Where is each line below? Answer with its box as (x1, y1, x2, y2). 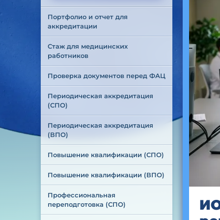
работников (47, 52, 88, 59)
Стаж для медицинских (47, 42, 130, 50)
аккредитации (47, 22, 97, 30)
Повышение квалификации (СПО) (47, 151, 164, 159)
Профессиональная (47, 191, 117, 199)
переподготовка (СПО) (47, 200, 126, 208)
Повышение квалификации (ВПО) (47, 171, 165, 179)
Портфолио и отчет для (47, 13, 130, 21)
